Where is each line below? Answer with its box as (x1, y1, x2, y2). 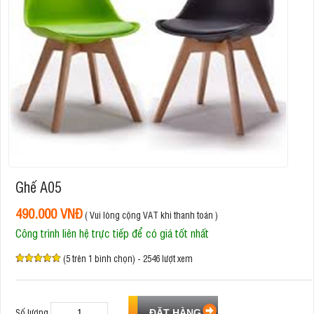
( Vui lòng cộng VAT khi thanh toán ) (83, 209, 218, 221)
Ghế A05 (15, 177, 62, 196)
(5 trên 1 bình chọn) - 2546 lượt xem (63, 252, 193, 264)
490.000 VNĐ (15, 204, 83, 221)
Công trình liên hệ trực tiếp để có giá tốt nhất (15, 225, 209, 240)
